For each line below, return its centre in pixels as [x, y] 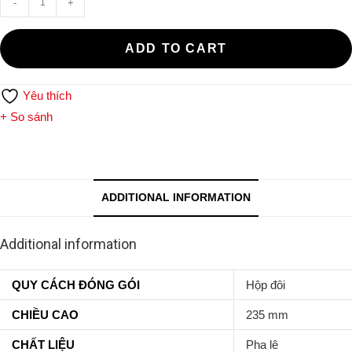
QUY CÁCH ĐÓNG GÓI [76, 285]
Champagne [59, 41]
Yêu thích [46, 95]
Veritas [45, 20]
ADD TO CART [176, 48]
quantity [48, 104]
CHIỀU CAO [45, 315]
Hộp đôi [266, 285]
